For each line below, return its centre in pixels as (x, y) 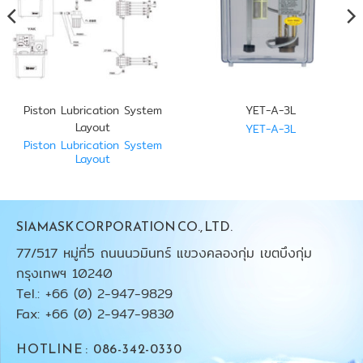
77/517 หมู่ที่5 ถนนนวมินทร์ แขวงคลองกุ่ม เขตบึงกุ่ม (164, 253)
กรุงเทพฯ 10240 (64, 273)
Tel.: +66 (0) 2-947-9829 (94, 293)
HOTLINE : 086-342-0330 (99, 348)
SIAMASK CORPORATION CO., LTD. (124, 226)
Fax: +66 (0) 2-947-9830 (95, 314)
